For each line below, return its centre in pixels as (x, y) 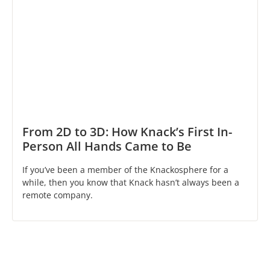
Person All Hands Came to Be (107, 146)
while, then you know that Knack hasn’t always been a (131, 183)
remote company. (58, 195)
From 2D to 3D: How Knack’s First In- (127, 132)
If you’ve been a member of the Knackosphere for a (125, 170)
